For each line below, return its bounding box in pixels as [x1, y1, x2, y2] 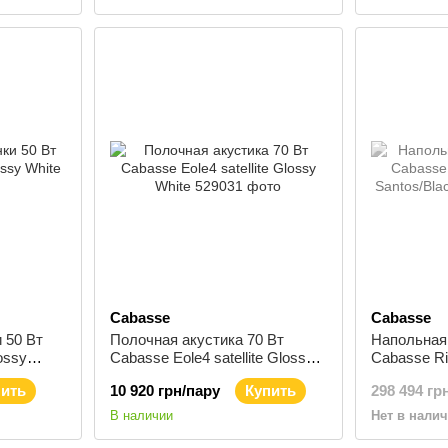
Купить [244, 382, 296, 399]
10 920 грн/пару [109, 382, 220, 399]
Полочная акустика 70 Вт [109, 331, 284, 348]
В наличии [109, 408, 173, 423]
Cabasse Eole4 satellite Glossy [109, 349, 314, 366]
